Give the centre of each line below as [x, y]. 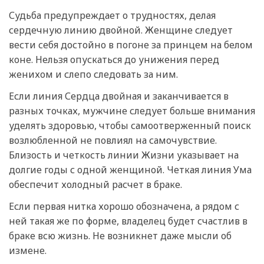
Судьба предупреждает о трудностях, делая [112, 15]
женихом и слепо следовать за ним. [93, 74]
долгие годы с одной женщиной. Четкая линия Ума [130, 169]
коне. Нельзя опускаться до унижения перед [114, 59]
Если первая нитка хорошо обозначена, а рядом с [124, 206]
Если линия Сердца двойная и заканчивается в [119, 96]
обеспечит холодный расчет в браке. [95, 184]
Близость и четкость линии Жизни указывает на [124, 155]
